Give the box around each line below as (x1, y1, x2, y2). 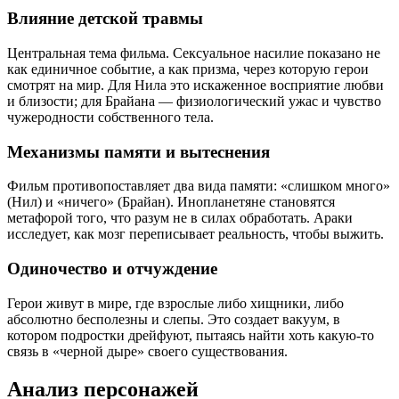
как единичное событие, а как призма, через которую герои (7, 61, 369, 77)
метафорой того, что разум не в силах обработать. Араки (7, 210, 353, 226)
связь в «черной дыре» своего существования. (7, 343, 288, 359)
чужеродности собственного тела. (7, 109, 214, 125)
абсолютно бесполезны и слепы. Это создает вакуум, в (7, 311, 340, 327)
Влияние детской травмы (7, 9, 203, 28)
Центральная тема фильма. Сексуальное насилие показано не (7, 45, 380, 61)
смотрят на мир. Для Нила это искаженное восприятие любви (7, 77, 384, 93)
